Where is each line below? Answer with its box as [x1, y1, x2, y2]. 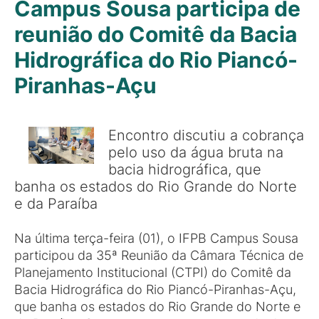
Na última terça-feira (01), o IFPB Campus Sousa [14, 231, 298, 246]
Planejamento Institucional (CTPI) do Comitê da [14, 265, 291, 280]
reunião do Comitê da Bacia [14, 21, 297, 47]
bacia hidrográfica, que [108, 160, 261, 178]
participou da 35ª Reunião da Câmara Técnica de [14, 248, 303, 263]
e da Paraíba [14, 194, 98, 212]
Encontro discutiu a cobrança [108, 126, 304, 144]
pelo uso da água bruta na [108, 143, 283, 161]
